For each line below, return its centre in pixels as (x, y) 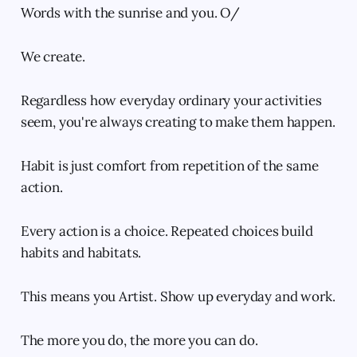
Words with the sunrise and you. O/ (130, 12)
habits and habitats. (81, 252)
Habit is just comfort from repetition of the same (169, 165)
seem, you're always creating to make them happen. (178, 122)
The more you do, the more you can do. (139, 340)
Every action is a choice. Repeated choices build (167, 231)
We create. (53, 56)
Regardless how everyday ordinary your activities (171, 100)
